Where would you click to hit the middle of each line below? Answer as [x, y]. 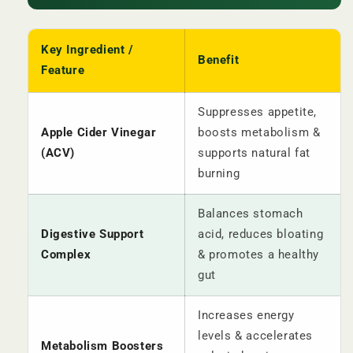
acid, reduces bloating [261, 234]
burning [219, 174]
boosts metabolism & [259, 133]
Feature [63, 71]
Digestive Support [93, 234]
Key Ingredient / [87, 50]
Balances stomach [251, 214]
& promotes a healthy [258, 255]
